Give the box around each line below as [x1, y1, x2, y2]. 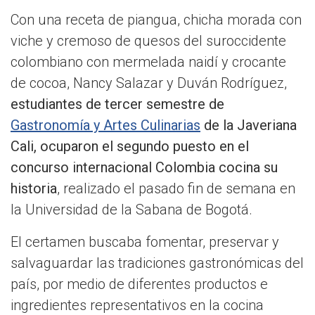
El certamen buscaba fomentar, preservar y [11, 233, 279, 251]
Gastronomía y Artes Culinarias [11, 117, 200, 134]
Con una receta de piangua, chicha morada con [11, 11, 302, 29]
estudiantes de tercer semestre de [11, 96, 224, 113]
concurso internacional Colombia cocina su [11, 159, 278, 176]
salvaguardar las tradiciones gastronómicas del [11, 255, 304, 272]
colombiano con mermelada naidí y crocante [11, 53, 286, 71]
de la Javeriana [200, 117, 297, 134]
